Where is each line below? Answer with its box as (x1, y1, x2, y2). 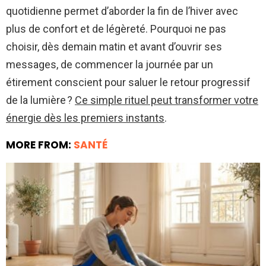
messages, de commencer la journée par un (6, 58, 213, 71)
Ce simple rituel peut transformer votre (75, 93, 258, 106)
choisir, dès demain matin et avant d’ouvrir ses (6, 40, 222, 53)
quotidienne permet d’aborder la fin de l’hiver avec (6, 4, 238, 17)
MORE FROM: (6, 137, 74, 152)
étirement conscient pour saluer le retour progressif (6, 75, 251, 88)
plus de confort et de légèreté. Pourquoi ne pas (6, 22, 226, 35)
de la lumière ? (6, 93, 75, 106)
